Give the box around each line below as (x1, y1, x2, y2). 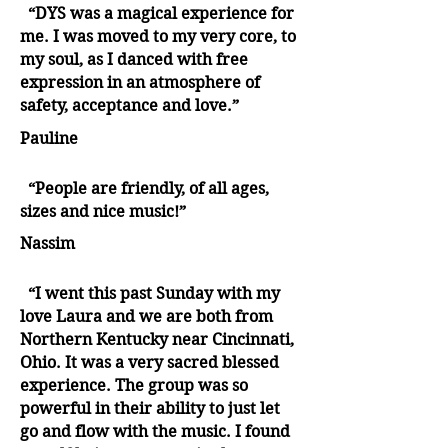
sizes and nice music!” (20, 201, 186, 221)
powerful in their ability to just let (20, 398, 280, 418)
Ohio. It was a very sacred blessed (20, 352, 279, 372)
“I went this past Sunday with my (20, 283, 280, 303)
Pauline (20, 128, 78, 148)
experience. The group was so (20, 375, 248, 395)
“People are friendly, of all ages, (20, 178, 269, 198)
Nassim (20, 233, 75, 253)
